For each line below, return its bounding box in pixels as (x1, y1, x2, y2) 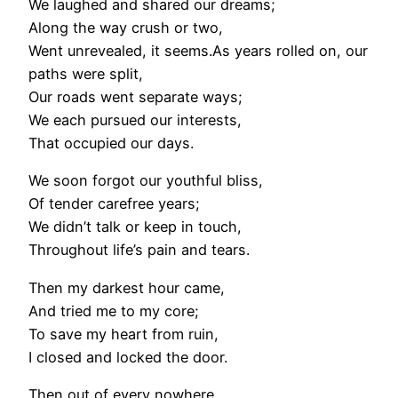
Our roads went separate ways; (28, 88, 243, 107)
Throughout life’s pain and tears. (28, 241, 250, 259)
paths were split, (28, 65, 143, 84)
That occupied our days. (28, 134, 194, 153)
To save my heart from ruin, (28, 324, 219, 343)
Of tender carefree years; (28, 195, 200, 213)
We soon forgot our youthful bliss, (28, 171, 263, 190)
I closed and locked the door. (28, 347, 227, 366)
